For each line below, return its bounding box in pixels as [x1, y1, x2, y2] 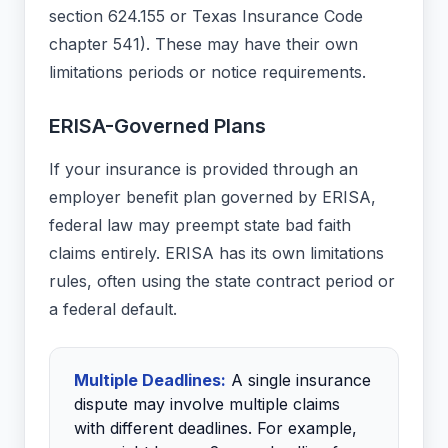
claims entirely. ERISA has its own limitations [49, 243, 384, 264]
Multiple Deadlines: [74, 370, 226, 391]
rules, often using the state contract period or [49, 271, 395, 292]
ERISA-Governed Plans [49, 114, 266, 139]
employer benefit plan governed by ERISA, [49, 187, 376, 208]
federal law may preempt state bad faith [49, 215, 351, 236]
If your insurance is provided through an [49, 159, 358, 180]
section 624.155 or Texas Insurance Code [49, 6, 363, 27]
